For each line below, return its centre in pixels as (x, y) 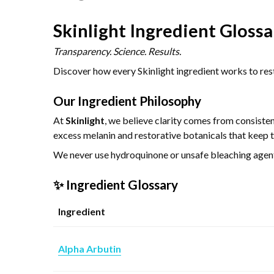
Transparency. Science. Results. (117, 51)
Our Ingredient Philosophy (127, 100)
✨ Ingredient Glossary (116, 184)
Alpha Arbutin (90, 248)
